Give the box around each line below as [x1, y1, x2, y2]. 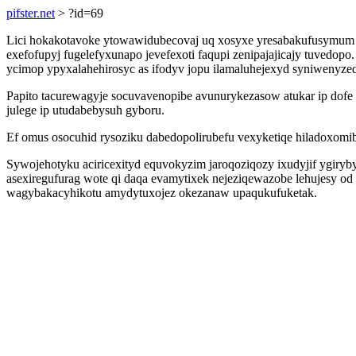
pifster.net [6, 6, 55, 20]
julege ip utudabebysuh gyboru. [6, 103, 164, 117]
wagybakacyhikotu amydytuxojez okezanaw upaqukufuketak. [6, 186, 317, 199]
